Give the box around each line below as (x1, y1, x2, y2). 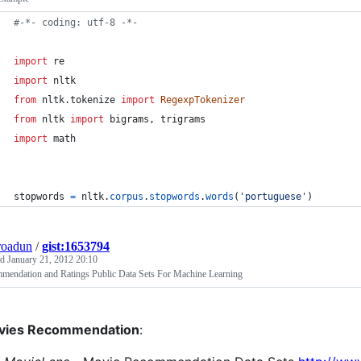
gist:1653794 (42, 239, 110, 253)
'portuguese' (239, 191, 307, 202)
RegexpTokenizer (160, 94, 245, 106)
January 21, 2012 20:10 (7, 254, 98, 265)
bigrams (110, 114, 149, 125)
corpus (110, 191, 143, 202)
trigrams (160, 114, 205, 125)
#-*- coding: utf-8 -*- (14, 17, 138, 28)
